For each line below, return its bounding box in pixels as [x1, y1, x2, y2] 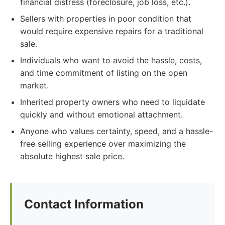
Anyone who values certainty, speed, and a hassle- [20, 126, 213, 136]
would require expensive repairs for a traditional [20, 26, 203, 36]
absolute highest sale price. [20, 151, 124, 161]
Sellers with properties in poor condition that [20, 14, 191, 24]
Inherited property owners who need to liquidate [20, 97, 205, 107]
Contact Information [24, 197, 144, 211]
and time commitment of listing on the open [20, 68, 187, 78]
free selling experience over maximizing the [20, 139, 186, 149]
